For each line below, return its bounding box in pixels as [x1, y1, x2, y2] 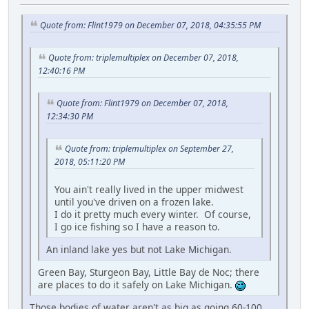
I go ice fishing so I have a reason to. [54, 219, 220, 233]
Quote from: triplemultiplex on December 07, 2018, [48, 52, 239, 64]
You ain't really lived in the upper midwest [54, 182, 243, 196]
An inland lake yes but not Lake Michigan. [46, 242, 232, 256]
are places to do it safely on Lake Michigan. [38, 277, 235, 291]
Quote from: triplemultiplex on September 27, [65, 142, 234, 154]
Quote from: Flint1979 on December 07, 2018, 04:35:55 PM [40, 19, 261, 31]
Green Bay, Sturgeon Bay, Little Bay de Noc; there [38, 265, 259, 279]
